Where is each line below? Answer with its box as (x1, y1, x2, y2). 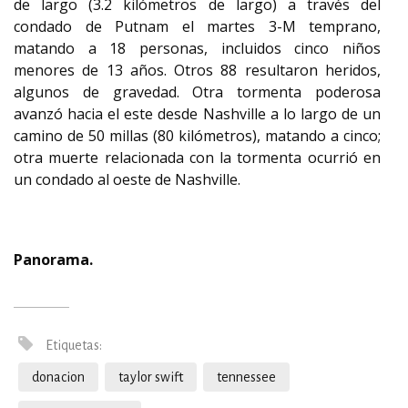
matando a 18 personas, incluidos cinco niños (14, 38, 381, 58)
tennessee (217, 370, 276, 384)
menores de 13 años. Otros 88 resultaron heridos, (14, 60, 381, 80)
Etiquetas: (43, 338, 102, 352)
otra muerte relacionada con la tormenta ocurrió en (14, 148, 381, 168)
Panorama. (14, 250, 93, 270)
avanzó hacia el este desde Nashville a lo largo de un (14, 104, 381, 124)
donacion (32, 370, 85, 384)
